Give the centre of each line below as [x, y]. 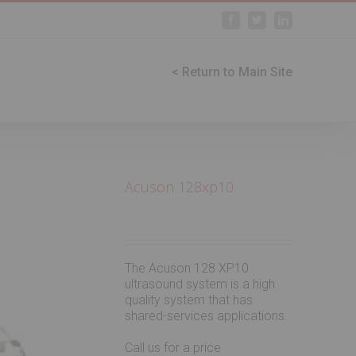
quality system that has [189, 300]
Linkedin [308, 19]
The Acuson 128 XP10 [187, 268]
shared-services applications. [207, 316]
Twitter [277, 19]
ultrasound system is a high [200, 284]
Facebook [256, 19]
